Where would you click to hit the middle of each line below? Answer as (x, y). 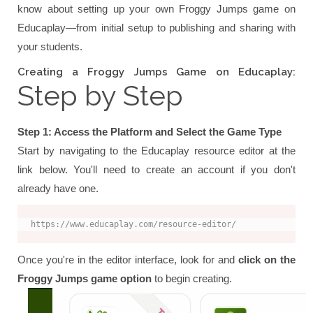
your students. (50, 47)
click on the (267, 260)
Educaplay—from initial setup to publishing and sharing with (156, 28)
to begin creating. (192, 279)
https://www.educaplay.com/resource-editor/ (133, 225)
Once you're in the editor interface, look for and (128, 260)
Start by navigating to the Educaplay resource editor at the (156, 151)
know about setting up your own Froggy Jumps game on (156, 9)
